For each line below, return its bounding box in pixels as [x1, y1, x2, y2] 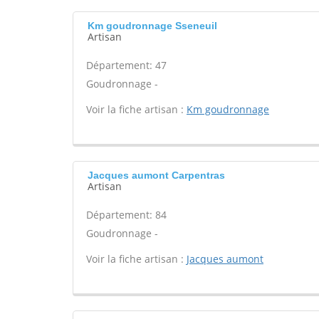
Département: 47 [86, 58, 167, 72]
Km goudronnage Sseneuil [88, 20, 217, 31]
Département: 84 [86, 208, 167, 221]
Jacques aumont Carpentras [88, 169, 225, 181]
